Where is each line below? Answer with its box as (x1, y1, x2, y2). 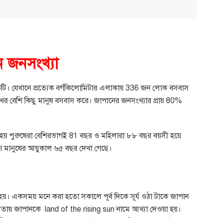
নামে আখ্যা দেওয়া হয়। (116, 204, 181, 214)
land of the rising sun (45, 204, 116, 214)
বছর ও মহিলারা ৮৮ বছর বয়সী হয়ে (80, 131, 181, 141)
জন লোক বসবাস (141, 83, 189, 93)
